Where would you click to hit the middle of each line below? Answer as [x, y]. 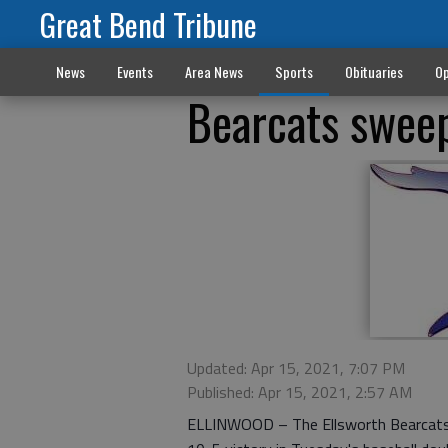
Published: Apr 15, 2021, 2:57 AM [299, 392]
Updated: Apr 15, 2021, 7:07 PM [296, 368]
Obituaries [373, 71]
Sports [293, 71]
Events [134, 71]
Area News [213, 71]
